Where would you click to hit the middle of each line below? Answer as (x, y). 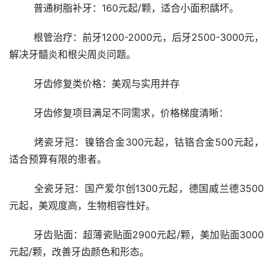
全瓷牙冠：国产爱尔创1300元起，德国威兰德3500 (22, 189)
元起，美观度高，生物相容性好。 (82, 206)
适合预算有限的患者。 (58, 159)
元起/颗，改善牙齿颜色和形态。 (79, 252)
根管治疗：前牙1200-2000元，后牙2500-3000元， (21, 37)
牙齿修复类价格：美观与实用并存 (107, 84)
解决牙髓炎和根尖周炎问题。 (73, 55)
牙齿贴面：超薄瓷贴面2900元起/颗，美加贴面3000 (22, 235)
